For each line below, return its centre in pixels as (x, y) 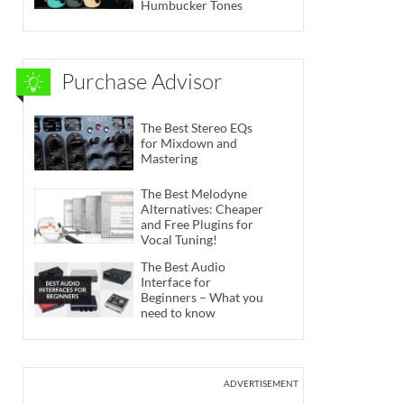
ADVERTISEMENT (261, 383)
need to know (178, 313)
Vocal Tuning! (179, 239)
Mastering (169, 158)
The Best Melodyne (194, 193)
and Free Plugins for (197, 224)
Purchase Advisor (142, 82)
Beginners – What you (202, 298)
